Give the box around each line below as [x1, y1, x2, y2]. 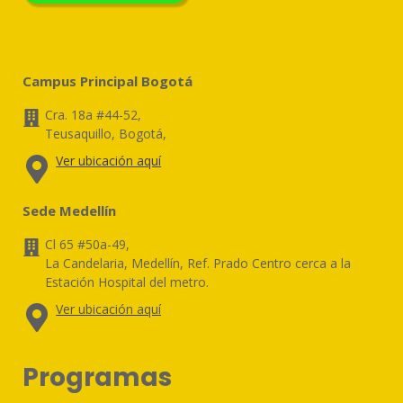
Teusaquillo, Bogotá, [45, 124, 167, 142]
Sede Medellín [22, 201, 117, 219]
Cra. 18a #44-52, [45, 105, 142, 123]
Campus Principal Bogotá [22, 71, 193, 90]
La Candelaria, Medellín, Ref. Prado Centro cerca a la [45, 254, 352, 272]
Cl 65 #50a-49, [45, 235, 130, 253]
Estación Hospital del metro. [45, 273, 210, 291]
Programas [22, 359, 173, 395]
